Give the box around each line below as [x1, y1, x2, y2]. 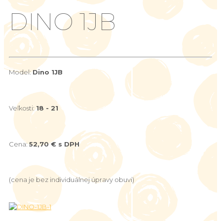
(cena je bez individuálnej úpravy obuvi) [9, 176, 134, 184]
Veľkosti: [9, 104, 36, 112]
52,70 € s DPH [29, 140, 79, 148]
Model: [9, 68, 33, 76]
